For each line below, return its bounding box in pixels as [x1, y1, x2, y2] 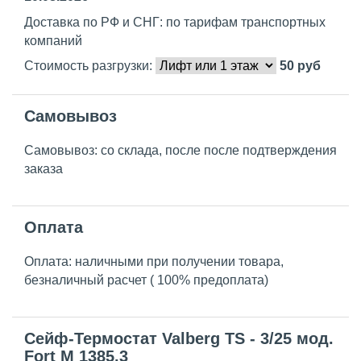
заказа [24, 162, 63, 176]
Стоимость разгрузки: [24, 59, 156, 73]
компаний [24, 34, 82, 48]
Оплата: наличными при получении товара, [24, 255, 284, 269]
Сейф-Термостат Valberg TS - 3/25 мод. [24, 330, 334, 348]
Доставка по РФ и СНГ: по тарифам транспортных [24, 15, 326, 30]
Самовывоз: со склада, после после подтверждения [24, 143, 337, 158]
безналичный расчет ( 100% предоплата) [24, 273, 268, 288]
